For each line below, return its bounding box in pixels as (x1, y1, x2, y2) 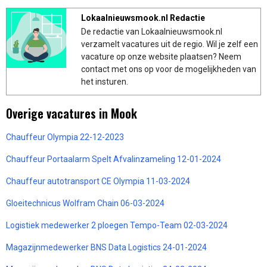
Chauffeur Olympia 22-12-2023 (6, 132, 124, 142)
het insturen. (81, 76, 128, 86)
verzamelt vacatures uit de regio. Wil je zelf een (81, 39, 258, 49)
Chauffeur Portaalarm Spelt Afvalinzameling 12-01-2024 (6, 154, 221, 164)
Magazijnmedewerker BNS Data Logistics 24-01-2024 (6, 242, 207, 252)
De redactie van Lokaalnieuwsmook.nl (81, 26, 222, 36)
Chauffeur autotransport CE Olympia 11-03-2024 (6, 176, 190, 186)
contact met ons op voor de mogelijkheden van (81, 64, 256, 74)
